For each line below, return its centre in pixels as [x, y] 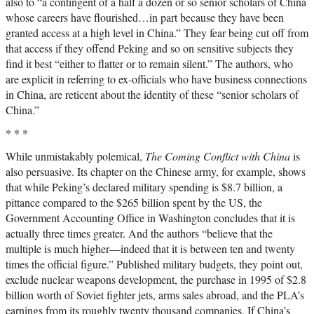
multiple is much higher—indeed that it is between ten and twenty [150, 249]
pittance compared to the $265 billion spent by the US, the [134, 203]
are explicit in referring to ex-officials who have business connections [156, 79]
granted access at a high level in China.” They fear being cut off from [157, 33]
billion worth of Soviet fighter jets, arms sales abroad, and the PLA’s [155, 295]
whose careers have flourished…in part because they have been [145, 18]
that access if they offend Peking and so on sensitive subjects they [150, 48]
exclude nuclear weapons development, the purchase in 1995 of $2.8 [156, 280]
